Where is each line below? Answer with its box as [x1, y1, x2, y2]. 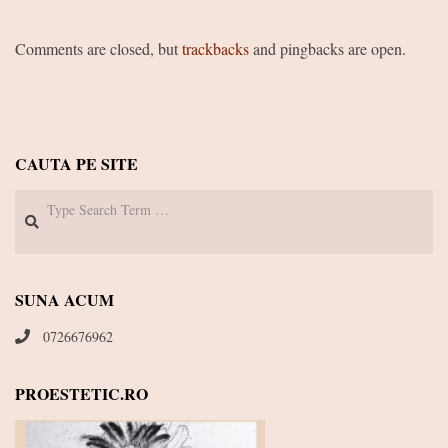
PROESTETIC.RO [15, 381, 148, 405]
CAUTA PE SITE [15, 151, 138, 175]
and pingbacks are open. [249, 37, 406, 59]
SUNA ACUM [15, 287, 114, 311]
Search [14, 187, 55, 209]
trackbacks [182, 37, 249, 59]
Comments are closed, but [15, 37, 182, 59]
